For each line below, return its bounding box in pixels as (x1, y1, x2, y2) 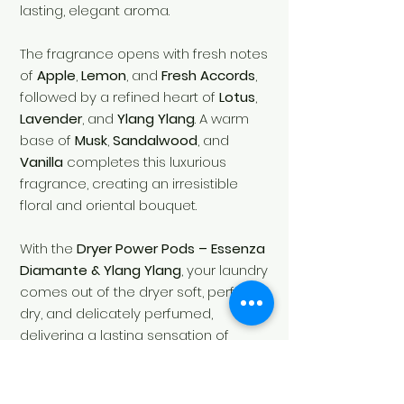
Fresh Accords (161, 66, 255, 86)
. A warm (195, 109, 249, 129)
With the (20, 239, 77, 259)
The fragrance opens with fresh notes (20, 44, 268, 64)
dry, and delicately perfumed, (20, 304, 213, 324)
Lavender (20, 109, 82, 129)
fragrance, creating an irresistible (20, 174, 238, 194)
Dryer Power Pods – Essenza (77, 239, 265, 259)
